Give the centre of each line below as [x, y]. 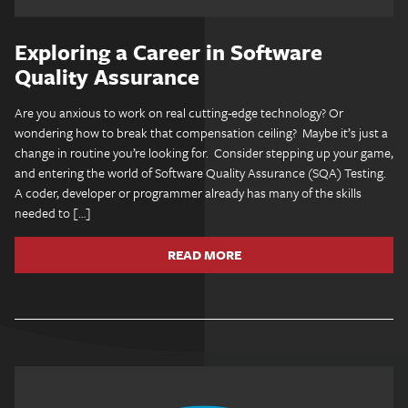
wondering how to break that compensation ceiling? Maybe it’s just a [201, 133]
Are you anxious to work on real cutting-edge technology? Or [179, 112]
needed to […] [53, 213]
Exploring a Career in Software [168, 52]
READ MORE [204, 255]
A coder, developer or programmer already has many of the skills [188, 193]
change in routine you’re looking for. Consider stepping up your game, [204, 153]
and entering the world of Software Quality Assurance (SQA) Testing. [200, 173]
